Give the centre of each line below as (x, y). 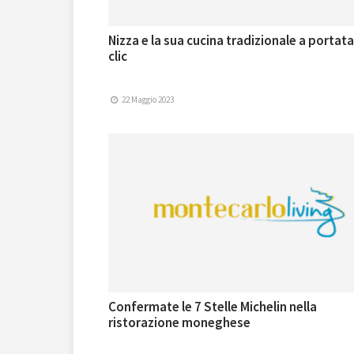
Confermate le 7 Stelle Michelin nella (213, 307)
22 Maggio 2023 (147, 100)
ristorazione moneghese (179, 323)
